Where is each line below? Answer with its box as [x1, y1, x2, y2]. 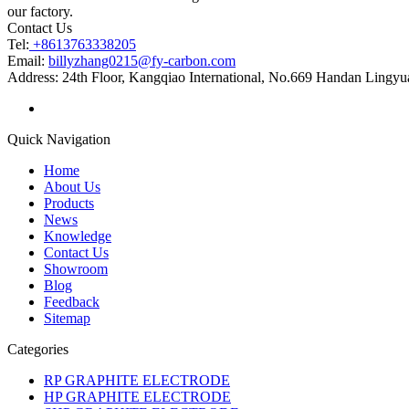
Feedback [44, 293, 100, 309]
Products [44, 194, 94, 211]
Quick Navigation [7, 131, 110, 147]
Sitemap [44, 309, 90, 326]
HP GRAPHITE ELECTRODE [44, 388, 231, 404]
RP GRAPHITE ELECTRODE [44, 372, 230, 388]
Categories [7, 341, 68, 357]
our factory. [7, 3, 73, 19]
